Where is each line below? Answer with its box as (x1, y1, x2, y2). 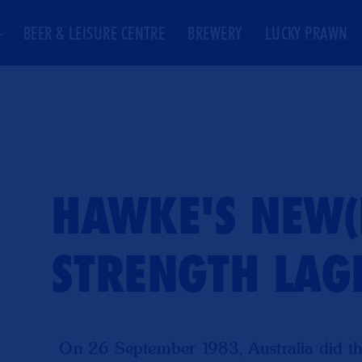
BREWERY (187, 22, 242, 44)
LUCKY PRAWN (264, 22, 348, 44)
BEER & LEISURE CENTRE (23, 22, 166, 44)
